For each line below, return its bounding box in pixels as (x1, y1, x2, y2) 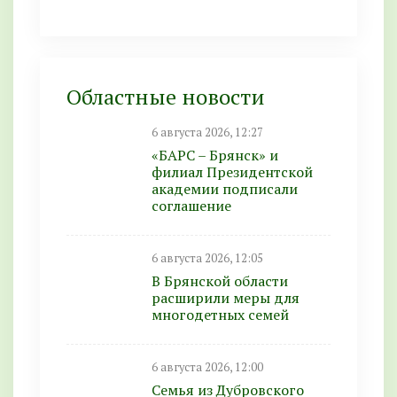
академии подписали (152, 178, 298, 198)
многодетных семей (152, 304, 289, 324)
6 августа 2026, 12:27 (152, 124, 263, 140)
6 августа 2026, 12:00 (152, 359, 263, 375)
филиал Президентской (152, 161, 313, 182)
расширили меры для (152, 287, 300, 307)
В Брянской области (152, 270, 288, 291)
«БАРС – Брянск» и (152, 144, 278, 165)
